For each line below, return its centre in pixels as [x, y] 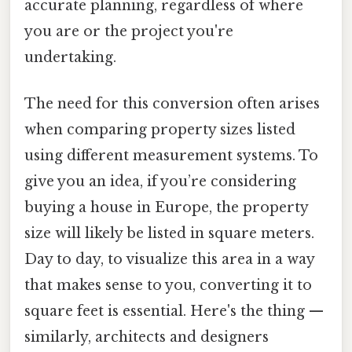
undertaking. [70, 58]
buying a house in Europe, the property [166, 208]
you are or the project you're [129, 32]
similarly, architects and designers [147, 337]
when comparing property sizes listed [160, 130]
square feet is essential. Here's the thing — [174, 312]
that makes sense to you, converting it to [168, 286]
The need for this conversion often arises [172, 104]
